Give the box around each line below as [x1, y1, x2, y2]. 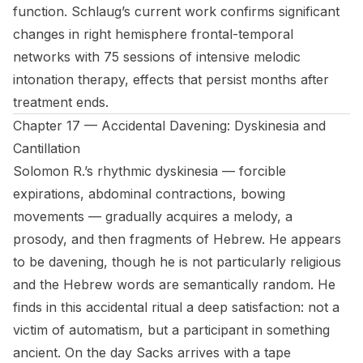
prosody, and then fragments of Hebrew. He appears [13, 231, 341, 247]
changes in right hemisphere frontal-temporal [13, 26, 293, 42]
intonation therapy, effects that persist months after [13, 71, 329, 88]
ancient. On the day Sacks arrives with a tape [13, 344, 291, 361]
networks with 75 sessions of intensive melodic [13, 49, 301, 65]
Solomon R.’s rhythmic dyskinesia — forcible [13, 163, 286, 179]
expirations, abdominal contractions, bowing [13, 186, 285, 202]
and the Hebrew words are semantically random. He [13, 276, 335, 293]
